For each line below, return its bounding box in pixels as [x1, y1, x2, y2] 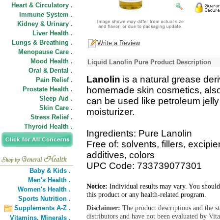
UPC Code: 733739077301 [86, 161, 202, 171]
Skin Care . [39, 104, 73, 111]
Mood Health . [30, 57, 73, 65]
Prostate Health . [23, 85, 73, 93]
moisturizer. [86, 107, 135, 117]
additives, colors [86, 150, 155, 160]
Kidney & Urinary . [17, 20, 73, 27]
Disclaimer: [86, 204, 122, 212]
